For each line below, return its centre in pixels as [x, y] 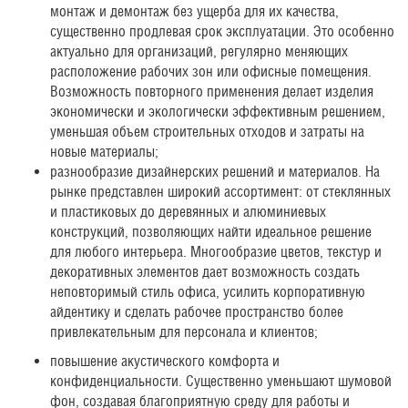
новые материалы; [104, 152]
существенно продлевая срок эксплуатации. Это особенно [222, 31]
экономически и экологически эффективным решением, [218, 112]
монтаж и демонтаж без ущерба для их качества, [194, 11]
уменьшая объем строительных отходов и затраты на [207, 132]
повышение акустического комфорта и [165, 361]
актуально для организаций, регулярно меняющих [199, 51]
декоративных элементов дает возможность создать [205, 272]
